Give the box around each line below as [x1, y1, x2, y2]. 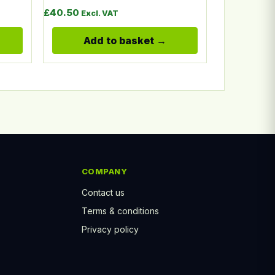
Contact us [81, 187, 125, 198]
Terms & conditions [81, 205, 159, 216]
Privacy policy [81, 223, 139, 234]
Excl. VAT [80, 8, 118, 18]
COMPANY [81, 166, 128, 176]
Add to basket [83, 34, 154, 47]
